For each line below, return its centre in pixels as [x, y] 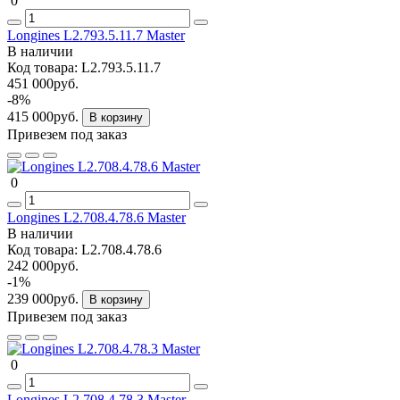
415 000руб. [45, 116]
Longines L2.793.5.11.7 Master [96, 35]
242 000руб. [43, 265]
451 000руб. [43, 83]
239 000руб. [45, 298]
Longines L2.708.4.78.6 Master [96, 217]
